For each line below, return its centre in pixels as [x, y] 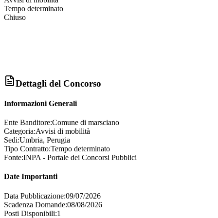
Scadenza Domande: [36, 204]
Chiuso [15, 17]
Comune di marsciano [86, 123]
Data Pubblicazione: [35, 196]
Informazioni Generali [40, 103]
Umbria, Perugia [45, 140]
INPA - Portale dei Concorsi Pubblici [80, 158]
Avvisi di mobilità [63, 131]
